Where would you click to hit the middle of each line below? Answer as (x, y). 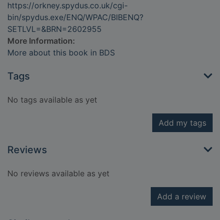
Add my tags (182, 123)
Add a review (182, 197)
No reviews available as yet (58, 174)
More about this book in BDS (61, 53)
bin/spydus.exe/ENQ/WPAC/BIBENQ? (75, 17)
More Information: (41, 41)
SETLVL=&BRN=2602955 (55, 29)
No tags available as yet (52, 100)
